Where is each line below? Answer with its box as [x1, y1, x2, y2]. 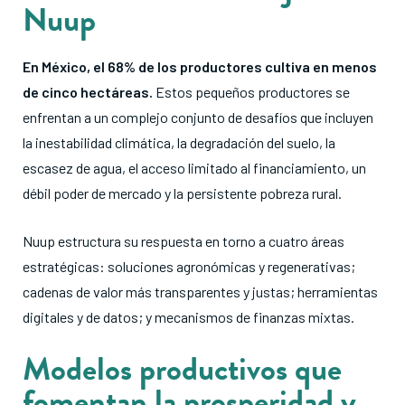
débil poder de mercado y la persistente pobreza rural [23, 184, 338, 202]
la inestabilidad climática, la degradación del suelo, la [23, 134, 335, 152]
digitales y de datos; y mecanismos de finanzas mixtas [23, 308, 351, 326]
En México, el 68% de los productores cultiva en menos [23, 58, 377, 76]
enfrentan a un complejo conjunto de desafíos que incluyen [23, 108, 373, 127]
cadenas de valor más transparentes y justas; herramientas [23, 283, 378, 301]
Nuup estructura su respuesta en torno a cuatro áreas [23, 232, 344, 250]
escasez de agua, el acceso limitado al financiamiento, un [23, 159, 366, 177]
